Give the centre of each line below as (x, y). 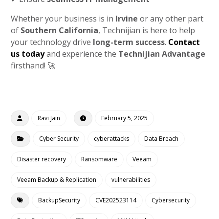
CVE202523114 (116, 200)
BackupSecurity (59, 200)
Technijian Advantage (162, 54)
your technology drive (52, 42)
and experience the (82, 54)
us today (28, 54)
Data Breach (162, 139)
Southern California (60, 30)
